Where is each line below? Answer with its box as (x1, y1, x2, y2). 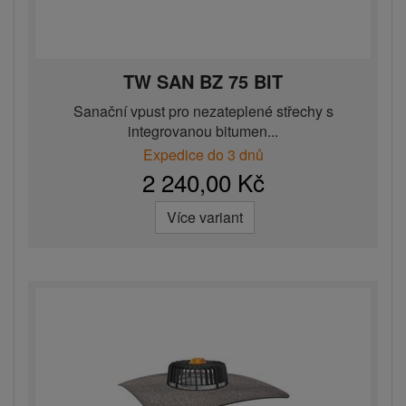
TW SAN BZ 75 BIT (123, 68, 283, 95)
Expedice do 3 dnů (142, 144, 264, 166)
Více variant (167, 207, 243, 228)
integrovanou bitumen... (128, 121, 278, 142)
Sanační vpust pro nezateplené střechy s (72, 101, 333, 122)
